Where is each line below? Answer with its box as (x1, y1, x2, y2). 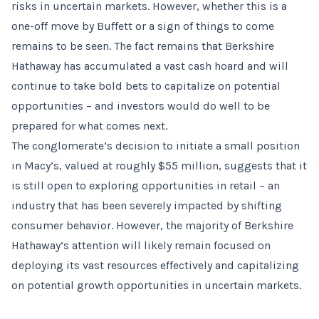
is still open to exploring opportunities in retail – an (11, 179, 280, 192)
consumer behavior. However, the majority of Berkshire (11, 219, 293, 232)
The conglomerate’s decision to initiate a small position (11, 139, 300, 152)
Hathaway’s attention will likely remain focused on (11, 239, 271, 252)
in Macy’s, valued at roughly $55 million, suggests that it (11, 159, 307, 172)
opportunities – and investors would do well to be (11, 99, 270, 113)
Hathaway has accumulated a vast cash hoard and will (11, 59, 288, 73)
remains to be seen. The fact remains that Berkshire (11, 39, 274, 53)
